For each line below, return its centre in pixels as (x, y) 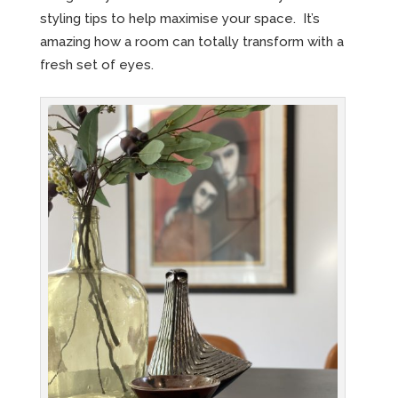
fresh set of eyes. (96, 65)
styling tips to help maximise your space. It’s (179, 19)
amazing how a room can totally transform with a (191, 42)
